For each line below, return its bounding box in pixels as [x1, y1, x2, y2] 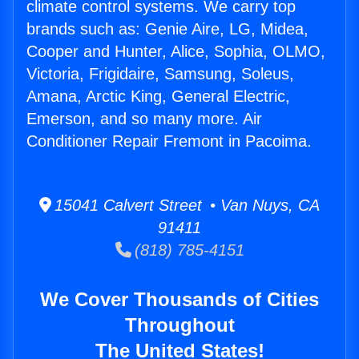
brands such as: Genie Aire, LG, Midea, [26, 20, 309, 38]
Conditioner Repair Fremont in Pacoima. [26, 132, 312, 151]
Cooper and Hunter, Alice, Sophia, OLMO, [26, 42, 325, 61]
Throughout [124, 314, 235, 337]
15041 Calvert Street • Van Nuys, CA [51, 196, 320, 215]
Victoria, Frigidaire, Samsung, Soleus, [26, 65, 294, 83]
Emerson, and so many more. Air [26, 110, 262, 128]
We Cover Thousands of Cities [40, 288, 319, 311]
